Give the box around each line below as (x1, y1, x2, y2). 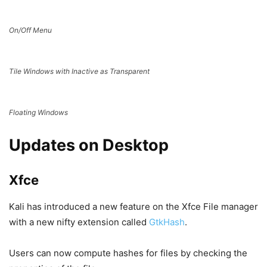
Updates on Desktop (9, 135, 169, 155)
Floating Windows (9, 107, 68, 117)
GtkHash (149, 216, 185, 228)
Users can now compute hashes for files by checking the (9, 247, 247, 259)
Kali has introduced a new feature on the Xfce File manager (9, 200, 258, 212)
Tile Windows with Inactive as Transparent (9, 66, 150, 76)
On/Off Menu (9, 25, 52, 35)
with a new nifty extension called (9, 216, 149, 228)
